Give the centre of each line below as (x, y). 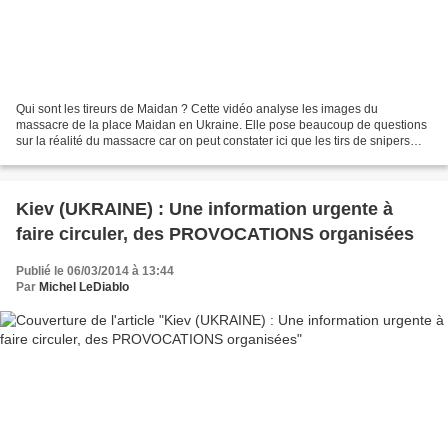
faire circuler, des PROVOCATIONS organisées (215, 233)
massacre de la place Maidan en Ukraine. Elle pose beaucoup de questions (221, 124)
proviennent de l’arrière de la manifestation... (137, 156)
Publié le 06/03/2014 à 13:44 (95, 270)
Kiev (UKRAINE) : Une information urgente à (204, 208)
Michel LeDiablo (84, 286)
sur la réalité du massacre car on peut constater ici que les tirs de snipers (213, 140)
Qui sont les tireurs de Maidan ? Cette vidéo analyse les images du (197, 108)
